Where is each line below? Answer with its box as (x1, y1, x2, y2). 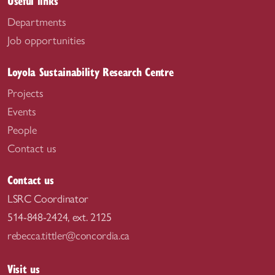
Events (7, 105, 36, 118)
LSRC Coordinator (7, 192, 88, 206)
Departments (7, 15, 66, 29)
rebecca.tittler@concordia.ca (7, 229, 130, 242)
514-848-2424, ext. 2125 (7, 211, 112, 224)
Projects (7, 87, 44, 100)
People (7, 123, 37, 137)
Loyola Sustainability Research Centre (7, 64, 174, 79)
